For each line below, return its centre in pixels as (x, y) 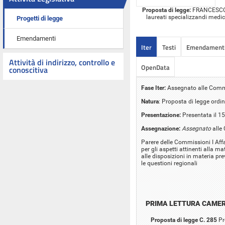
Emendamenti (36, 38)
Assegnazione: (161, 128)
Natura (150, 101)
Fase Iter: (153, 88)
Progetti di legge (40, 18)
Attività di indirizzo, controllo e (62, 62)
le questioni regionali (169, 163)
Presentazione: (161, 115)
